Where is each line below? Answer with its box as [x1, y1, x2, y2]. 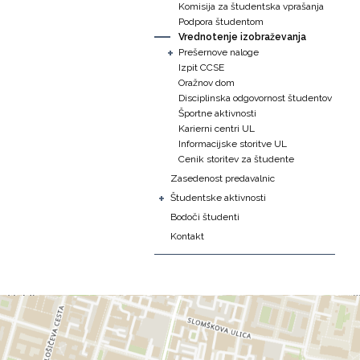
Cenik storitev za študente [178, 153, 294, 165]
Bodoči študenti [170, 211, 239, 223]
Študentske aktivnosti [170, 192, 266, 203]
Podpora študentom [178, 16, 264, 27]
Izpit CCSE [178, 62, 224, 73]
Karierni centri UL [178, 123, 255, 134]
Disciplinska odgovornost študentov [178, 92, 332, 104]
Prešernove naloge [178, 47, 259, 58]
